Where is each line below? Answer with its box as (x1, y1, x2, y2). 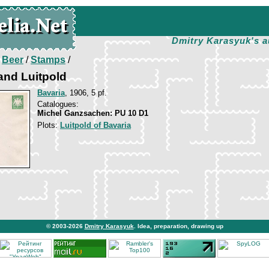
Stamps (31, 55, 65, 65)
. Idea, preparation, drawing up (133, 223, 223, 229)
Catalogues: (37, 100, 79, 109)
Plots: (37, 121, 60, 130)
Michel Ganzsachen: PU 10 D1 (37, 109, 148, 118)
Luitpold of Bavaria (60, 121, 131, 130)
